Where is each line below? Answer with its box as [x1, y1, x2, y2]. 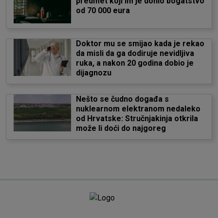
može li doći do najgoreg [75, 124, 166, 133]
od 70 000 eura [75, 6, 130, 15]
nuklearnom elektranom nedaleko [75, 104, 200, 113]
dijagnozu [75, 68, 111, 77]
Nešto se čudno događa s [75, 94, 169, 104]
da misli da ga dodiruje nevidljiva [75, 49, 194, 58]
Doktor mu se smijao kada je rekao [75, 39, 204, 48]
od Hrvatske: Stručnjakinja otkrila [75, 114, 198, 123]
